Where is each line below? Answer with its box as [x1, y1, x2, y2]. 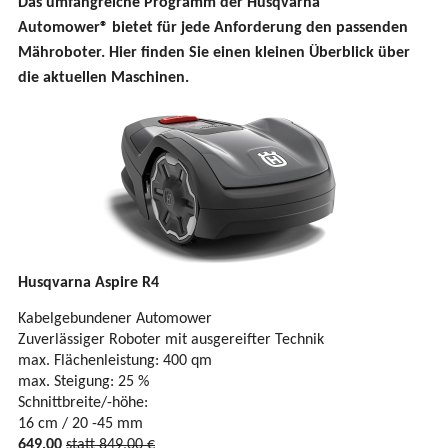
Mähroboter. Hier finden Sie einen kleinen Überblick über [18, 45, 410, 62]
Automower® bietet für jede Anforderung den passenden [18, 20, 408, 37]
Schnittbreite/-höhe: [18, 395, 148, 412]
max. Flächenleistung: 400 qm [18, 353, 212, 370]
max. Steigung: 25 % [18, 374, 149, 391]
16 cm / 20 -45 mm [18, 416, 143, 433]
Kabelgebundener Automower [18, 311, 212, 328]
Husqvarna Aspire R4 [18, 275, 159, 292]
